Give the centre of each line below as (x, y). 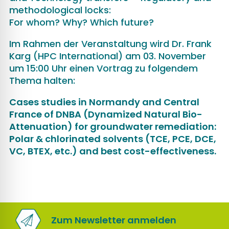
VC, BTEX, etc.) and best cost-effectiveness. (112, 151)
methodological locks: (60, 10)
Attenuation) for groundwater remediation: (112, 126)
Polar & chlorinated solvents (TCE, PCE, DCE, (112, 139)
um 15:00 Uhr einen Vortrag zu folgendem (103, 68)
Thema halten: (42, 80)
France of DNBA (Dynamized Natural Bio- (106, 114)
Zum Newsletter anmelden (114, 220)
